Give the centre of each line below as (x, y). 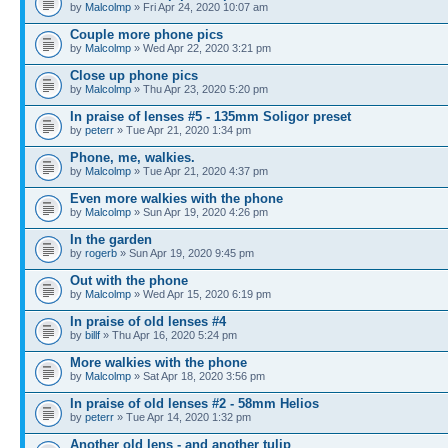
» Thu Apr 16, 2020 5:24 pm (168, 335)
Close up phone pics (134, 75)
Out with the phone (129, 280)
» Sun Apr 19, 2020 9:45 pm (185, 253)
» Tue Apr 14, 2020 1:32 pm (182, 417)
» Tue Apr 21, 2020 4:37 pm (199, 171)
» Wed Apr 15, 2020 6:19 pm (201, 294)
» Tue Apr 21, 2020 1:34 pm (182, 130)
